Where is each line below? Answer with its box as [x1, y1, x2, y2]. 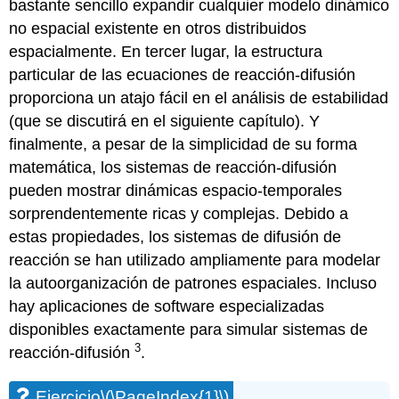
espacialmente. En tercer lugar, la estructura [9, 42, 323, 61]
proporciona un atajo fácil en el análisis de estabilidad [9, 88, 389, 107]
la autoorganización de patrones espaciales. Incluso [9, 273, 378, 292]
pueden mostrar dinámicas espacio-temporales [9, 181, 343, 199]
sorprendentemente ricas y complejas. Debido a [9, 204, 349, 223]
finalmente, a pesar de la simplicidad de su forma [9, 134, 358, 153]
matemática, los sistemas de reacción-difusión [9, 158, 338, 176]
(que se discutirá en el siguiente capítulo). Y [9, 111, 321, 130]
